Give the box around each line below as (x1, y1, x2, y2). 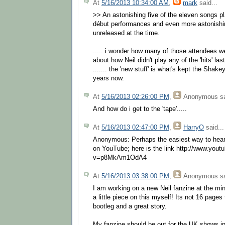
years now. (93, 74, 124, 82)
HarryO (183, 124, 204, 131)
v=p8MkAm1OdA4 (93, 154, 147, 161)
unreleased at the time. (93, 29, 160, 37)
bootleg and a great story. (93, 202, 167, 210)
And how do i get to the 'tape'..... (93, 105, 187, 113)
